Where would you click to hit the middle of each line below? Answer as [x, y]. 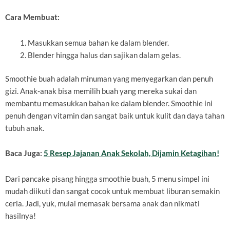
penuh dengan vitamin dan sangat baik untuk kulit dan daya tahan [115, 116]
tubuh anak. [25, 128]
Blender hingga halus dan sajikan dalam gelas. [104, 55]
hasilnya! [21, 216]
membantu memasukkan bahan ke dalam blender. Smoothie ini [109, 103]
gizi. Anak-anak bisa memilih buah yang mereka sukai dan [101, 91]
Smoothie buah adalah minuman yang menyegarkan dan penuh [109, 79]
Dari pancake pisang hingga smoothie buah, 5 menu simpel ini [107, 179]
